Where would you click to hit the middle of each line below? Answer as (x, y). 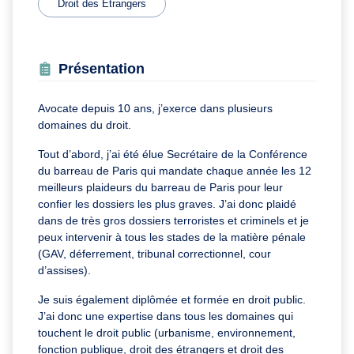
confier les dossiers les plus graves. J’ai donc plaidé (167, 203)
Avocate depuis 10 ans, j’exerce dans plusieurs (155, 108)
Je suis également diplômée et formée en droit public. (172, 299)
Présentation (102, 68)
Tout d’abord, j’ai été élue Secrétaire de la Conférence (173, 154)
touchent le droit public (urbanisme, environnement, (167, 332)
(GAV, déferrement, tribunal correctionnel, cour (154, 253)
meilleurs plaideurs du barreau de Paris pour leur (160, 187)
